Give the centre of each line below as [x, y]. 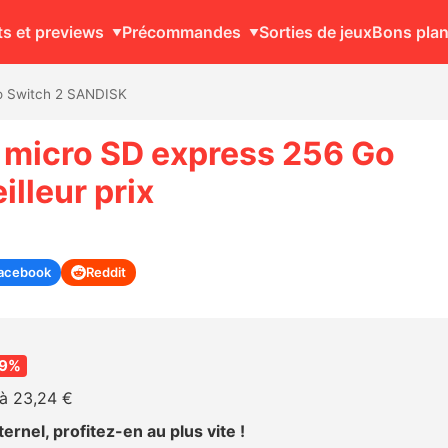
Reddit [105, 271]
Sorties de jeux [315, 31]
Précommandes [181, 31]
